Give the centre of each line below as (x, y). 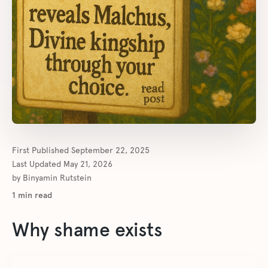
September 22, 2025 (110, 150)
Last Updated (38, 164)
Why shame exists (87, 230)
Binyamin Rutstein (57, 178)
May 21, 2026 (88, 164)
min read (34, 196)
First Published (42, 150)
